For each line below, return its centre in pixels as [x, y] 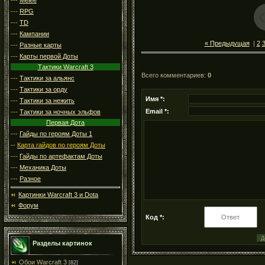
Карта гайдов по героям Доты [61, 145]
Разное [30, 179]
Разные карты [41, 45]
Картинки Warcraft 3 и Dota [58, 195]
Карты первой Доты [49, 56]
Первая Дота [65, 123]
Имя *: [155, 99]
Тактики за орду [43, 89]
